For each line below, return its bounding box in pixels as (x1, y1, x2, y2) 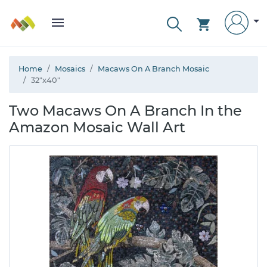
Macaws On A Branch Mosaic (98, 64, 209, 73)
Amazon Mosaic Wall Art (9, 119, 185, 136)
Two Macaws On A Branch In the (9, 102, 242, 119)
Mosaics (55, 64, 85, 73)
